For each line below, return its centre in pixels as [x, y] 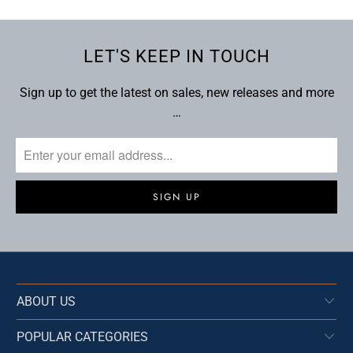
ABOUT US [46, 301]
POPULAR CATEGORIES [83, 336]
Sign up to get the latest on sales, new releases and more [176, 92]
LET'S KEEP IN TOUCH [176, 57]
